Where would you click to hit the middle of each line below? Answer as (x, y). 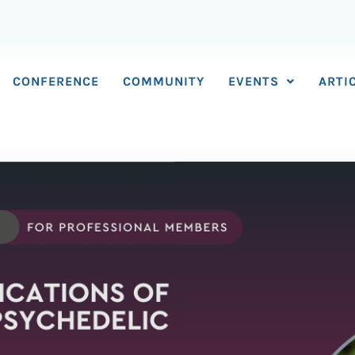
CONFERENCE (56, 81)
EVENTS (254, 81)
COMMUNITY (164, 81)
